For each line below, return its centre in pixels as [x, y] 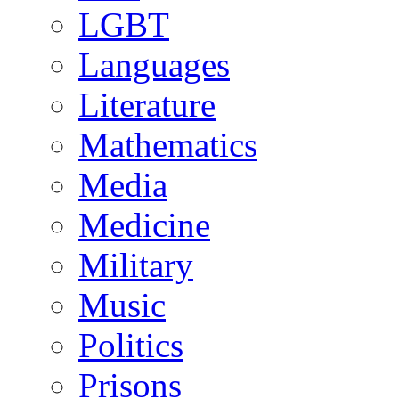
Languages [154, 65]
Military [136, 265]
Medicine [144, 225]
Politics [131, 345]
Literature [147, 105]
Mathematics [168, 145]
